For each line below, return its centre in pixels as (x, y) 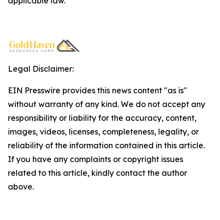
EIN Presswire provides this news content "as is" (97, 90)
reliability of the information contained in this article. (106, 145)
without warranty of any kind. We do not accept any (107, 104)
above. (21, 187)
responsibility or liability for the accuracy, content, (102, 118)
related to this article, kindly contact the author (97, 173)
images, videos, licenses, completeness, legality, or (103, 132)
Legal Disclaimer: (41, 69)
